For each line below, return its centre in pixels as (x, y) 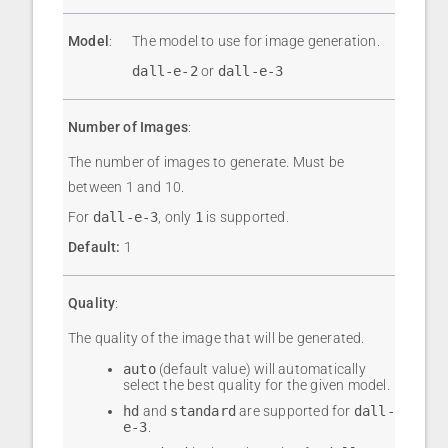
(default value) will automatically (260, 369)
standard (203, 411)
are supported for (295, 411)
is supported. (246, 217)
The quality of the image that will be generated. (216, 338)
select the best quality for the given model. (256, 385)
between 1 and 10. (126, 187)
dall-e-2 (165, 71)
